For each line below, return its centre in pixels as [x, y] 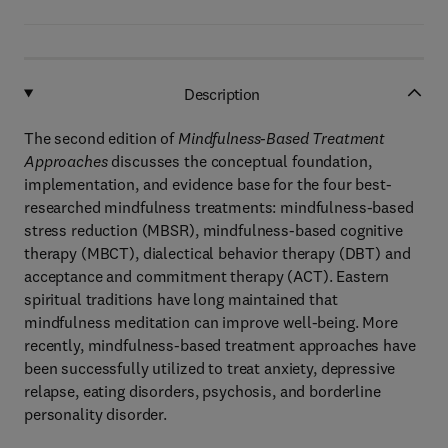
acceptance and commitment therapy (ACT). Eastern [207, 276]
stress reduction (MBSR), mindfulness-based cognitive [213, 230]
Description [222, 93]
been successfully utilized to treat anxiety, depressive [210, 368]
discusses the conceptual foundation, [241, 161]
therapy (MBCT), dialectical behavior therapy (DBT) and [217, 253]
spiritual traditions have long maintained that [181, 299]
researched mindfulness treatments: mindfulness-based [219, 207]
